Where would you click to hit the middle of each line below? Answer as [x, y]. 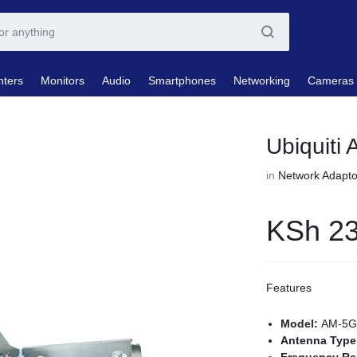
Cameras [331, 80]
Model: [301, 324]
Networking [262, 80]
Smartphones [182, 80]
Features [289, 288]
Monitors [63, 80]
